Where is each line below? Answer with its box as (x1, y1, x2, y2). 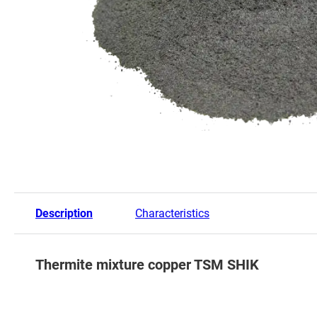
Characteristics (135, 206, 209, 220)
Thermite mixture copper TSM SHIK (35, 256, 259, 273)
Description (35, 206, 93, 220)
